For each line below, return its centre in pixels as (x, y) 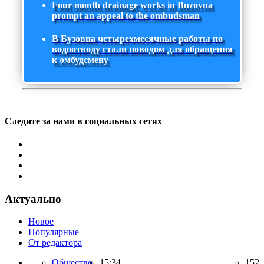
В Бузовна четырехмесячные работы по (137, 39)
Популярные (54, 232)
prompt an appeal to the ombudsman (126, 15)
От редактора (55, 243)
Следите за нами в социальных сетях (83, 121)
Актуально (33, 199)
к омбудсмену (80, 60)
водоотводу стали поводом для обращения (142, 49)
